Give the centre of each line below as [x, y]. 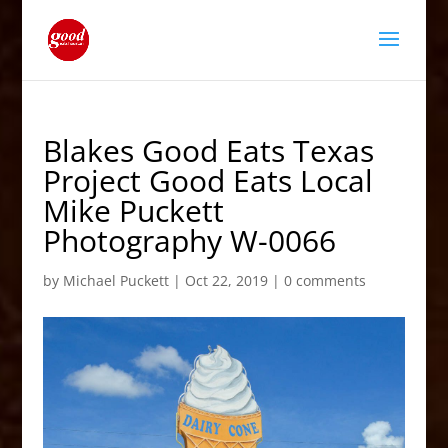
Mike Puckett [133, 210]
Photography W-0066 [189, 240]
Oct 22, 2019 [226, 280]
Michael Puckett [115, 280]
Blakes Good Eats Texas [208, 150]
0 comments [324, 280]
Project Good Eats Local [207, 180]
